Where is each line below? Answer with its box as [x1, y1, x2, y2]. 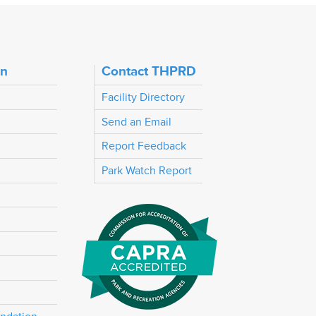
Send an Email [101, 114, 171, 129]
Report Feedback [101, 139, 186, 154]
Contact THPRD [101, 62, 196, 80]
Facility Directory [101, 90, 185, 104]
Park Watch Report [101, 163, 192, 178]
